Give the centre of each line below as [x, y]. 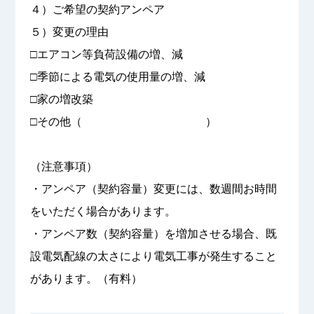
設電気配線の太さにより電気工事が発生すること [153, 257]
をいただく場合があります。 [103, 212]
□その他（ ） [123, 122]
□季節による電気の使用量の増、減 [117, 77]
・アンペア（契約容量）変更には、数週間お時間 [153, 189]
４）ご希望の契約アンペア [97, 10]
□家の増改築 [61, 100]
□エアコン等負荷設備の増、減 [106, 55]
